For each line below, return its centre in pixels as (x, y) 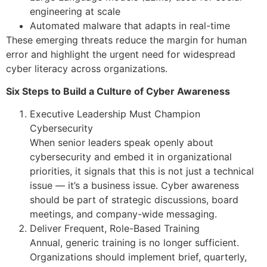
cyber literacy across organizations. (87, 68)
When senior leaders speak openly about (122, 143)
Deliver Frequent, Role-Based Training (115, 229)
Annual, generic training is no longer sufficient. (134, 243)
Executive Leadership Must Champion (115, 114)
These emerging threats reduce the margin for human (126, 40)
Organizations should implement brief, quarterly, (138, 257)
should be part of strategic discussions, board (134, 200)
